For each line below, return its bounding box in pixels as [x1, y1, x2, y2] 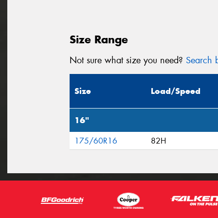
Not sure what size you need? [70, 54, 186, 66]
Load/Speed [151, 86, 200, 97]
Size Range [70, 32, 128, 46]
